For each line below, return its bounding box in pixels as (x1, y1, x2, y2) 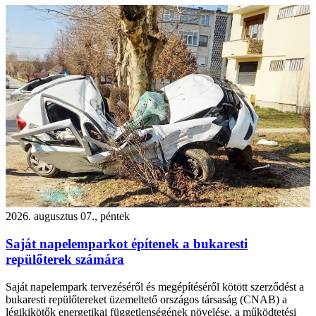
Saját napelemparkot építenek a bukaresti (6, 236, 248, 252)
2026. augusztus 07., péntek (6, 210, 130, 223)
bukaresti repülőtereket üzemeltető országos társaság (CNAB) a (6, 293, 287, 305)
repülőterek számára (6, 252, 124, 267)
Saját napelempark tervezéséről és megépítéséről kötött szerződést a (6, 280, 304, 293)
